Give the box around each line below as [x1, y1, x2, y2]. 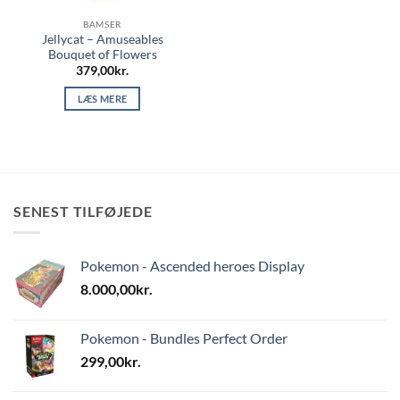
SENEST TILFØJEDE [13, 202, 153, 220]
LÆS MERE [77, 93, 128, 104]
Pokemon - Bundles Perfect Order [80, 329, 287, 347]
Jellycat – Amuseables [41, 31, 163, 46]
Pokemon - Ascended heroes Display [80, 257, 304, 275]
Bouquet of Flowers [47, 46, 157, 62]
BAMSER [83, 19, 121, 30]
